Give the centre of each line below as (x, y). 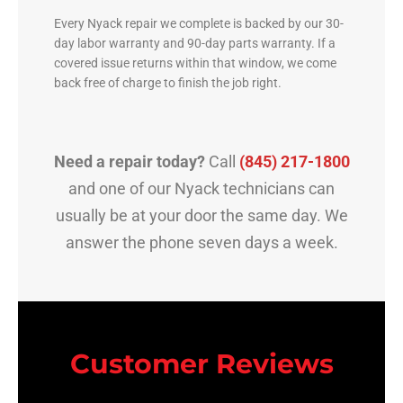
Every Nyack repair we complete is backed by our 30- (199, 23)
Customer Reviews (201, 363)
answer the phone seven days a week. (201, 242)
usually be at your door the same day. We (201, 215)
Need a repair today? (129, 161)
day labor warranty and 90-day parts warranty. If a (195, 43)
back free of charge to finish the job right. (168, 82)
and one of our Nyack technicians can (201, 188)
